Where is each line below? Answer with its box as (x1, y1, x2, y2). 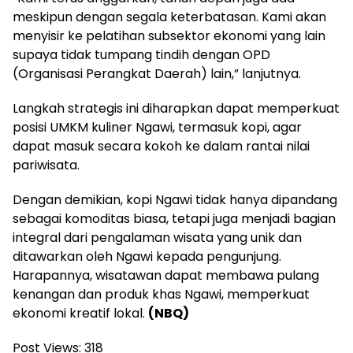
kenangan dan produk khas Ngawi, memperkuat (13, 284, 310, 303)
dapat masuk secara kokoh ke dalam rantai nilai (13, 136, 310, 155)
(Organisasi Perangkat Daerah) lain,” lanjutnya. (13, 64, 301, 83)
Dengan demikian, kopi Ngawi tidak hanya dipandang (13, 190, 337, 209)
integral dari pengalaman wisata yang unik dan (13, 228, 302, 247)
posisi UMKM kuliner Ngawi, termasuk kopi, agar (13, 117, 302, 136)
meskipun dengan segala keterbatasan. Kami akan (13, 7, 326, 26)
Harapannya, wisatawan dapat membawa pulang (13, 266, 319, 284)
